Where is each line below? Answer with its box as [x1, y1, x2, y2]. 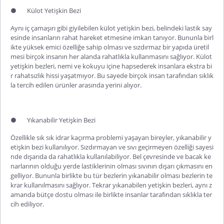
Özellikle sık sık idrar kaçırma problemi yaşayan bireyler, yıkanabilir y [10, 133, 211, 142]
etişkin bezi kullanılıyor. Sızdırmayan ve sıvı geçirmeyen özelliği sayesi [10, 142, 213, 151]
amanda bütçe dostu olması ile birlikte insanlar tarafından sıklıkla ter [10, 190, 212, 199]
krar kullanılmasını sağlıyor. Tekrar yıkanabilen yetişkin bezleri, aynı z [10, 180, 212, 189]
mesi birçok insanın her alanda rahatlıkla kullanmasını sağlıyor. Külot [10, 52, 212, 61]
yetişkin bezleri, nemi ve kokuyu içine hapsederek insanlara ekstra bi [10, 61, 212, 70]
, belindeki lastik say [153, 23, 212, 32]
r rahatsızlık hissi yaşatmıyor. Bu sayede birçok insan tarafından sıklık [10, 71, 213, 80]
